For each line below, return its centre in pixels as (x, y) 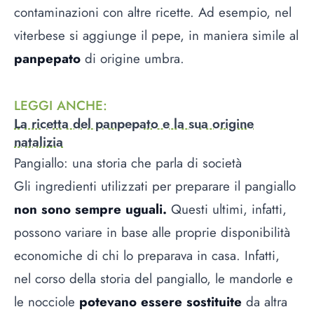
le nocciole (47, 301)
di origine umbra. (135, 59)
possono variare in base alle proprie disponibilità (152, 232)
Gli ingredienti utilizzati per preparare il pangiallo (155, 186)
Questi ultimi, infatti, (227, 209)
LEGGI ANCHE (59, 105)
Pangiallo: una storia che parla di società (128, 163)
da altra (267, 301)
